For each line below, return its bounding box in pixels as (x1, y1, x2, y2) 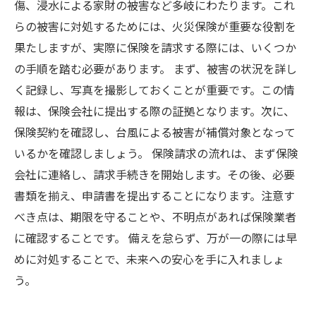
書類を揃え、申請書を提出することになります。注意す (14, 187, 295, 204)
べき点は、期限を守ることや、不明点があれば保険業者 (14, 208, 296, 225)
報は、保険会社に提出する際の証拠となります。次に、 (14, 102, 295, 119)
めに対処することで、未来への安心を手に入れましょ (14, 250, 284, 267)
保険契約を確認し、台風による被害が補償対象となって (14, 123, 296, 140)
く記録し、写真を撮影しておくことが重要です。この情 (14, 81, 295, 98)
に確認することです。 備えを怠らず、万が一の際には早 (14, 229, 297, 246)
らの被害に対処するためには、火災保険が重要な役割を (14, 18, 296, 35)
